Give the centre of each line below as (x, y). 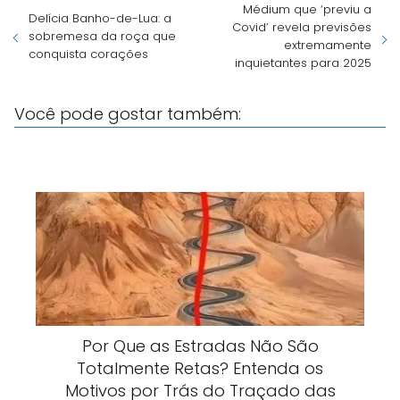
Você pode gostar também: (128, 113)
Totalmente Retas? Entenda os (200, 368)
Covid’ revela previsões (302, 27)
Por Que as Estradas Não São (200, 346)
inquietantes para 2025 (303, 62)
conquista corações (88, 54)
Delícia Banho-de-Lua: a (100, 18)
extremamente (328, 45)
